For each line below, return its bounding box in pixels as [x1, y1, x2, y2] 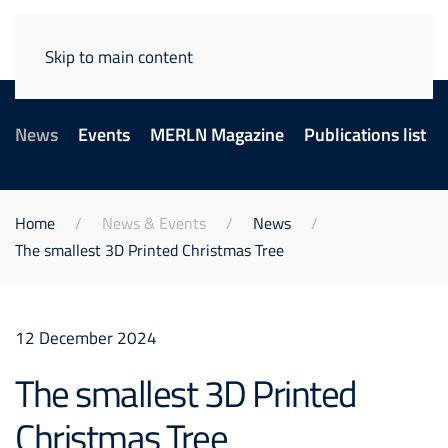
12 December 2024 [15, 325, 157, 350]
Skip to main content [45, 44, 193, 69]
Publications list [304, 121, 426, 148]
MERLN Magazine [150, 121, 284, 148]
